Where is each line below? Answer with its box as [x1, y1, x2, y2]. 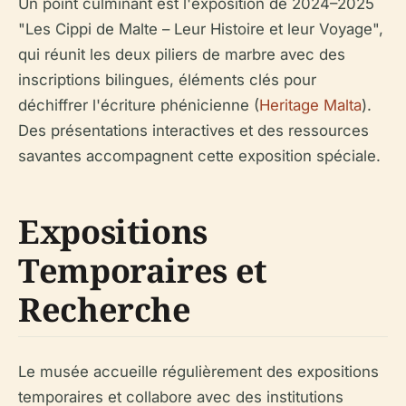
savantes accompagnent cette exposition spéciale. [18, 146, 381, 165]
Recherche [18, 286, 191, 332]
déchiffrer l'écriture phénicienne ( [18, 95, 259, 114]
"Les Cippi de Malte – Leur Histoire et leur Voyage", [18, 19, 383, 38]
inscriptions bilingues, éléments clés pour [18, 70, 316, 89]
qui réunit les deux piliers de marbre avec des [18, 44, 345, 63]
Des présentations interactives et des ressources [18, 121, 369, 140]
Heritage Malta [259, 95, 362, 114]
